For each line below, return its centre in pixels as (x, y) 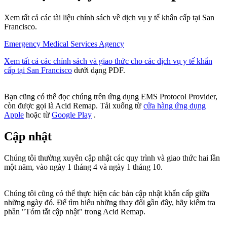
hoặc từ (38, 115)
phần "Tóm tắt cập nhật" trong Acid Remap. (75, 211)
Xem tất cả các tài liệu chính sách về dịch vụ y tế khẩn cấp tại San (109, 17)
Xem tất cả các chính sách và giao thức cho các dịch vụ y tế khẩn (108, 61)
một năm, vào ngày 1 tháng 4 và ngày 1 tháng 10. (83, 167)
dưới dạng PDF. (99, 70)
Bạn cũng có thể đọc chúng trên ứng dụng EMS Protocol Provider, (111, 96)
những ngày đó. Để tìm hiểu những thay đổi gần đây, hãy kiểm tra (110, 202)
